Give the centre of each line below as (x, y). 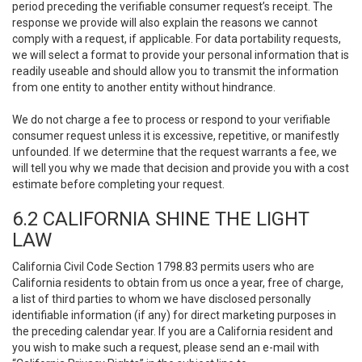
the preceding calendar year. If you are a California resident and (173, 331)
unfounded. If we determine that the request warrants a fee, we (175, 152)
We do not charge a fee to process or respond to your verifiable (171, 120)
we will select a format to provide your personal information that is (181, 55)
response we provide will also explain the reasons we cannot (165, 23)
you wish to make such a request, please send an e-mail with (166, 347)
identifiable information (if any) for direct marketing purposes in (174, 315)
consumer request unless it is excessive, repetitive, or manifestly (176, 136)
